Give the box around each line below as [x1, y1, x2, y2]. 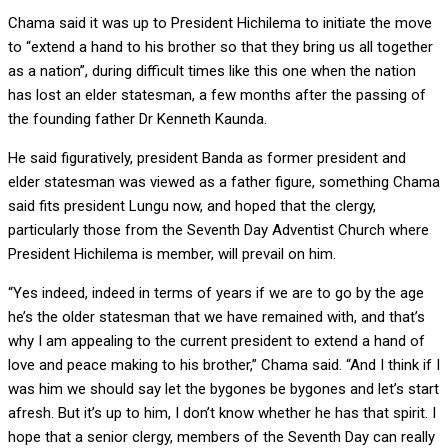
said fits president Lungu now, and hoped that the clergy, [8, 197, 376, 216]
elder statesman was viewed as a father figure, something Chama [8, 173, 440, 192]
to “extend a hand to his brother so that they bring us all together [8, 38, 433, 57]
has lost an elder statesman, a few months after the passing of [8, 86, 426, 105]
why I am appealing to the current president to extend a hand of [8, 332, 425, 351]
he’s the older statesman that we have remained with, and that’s [8, 308, 425, 327]
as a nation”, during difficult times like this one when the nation [8, 62, 416, 81]
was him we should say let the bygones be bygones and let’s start [8, 380, 439, 399]
